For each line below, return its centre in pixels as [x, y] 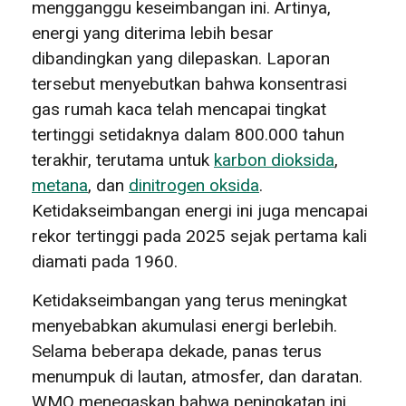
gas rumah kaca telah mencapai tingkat [179, 109]
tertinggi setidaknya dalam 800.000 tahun [188, 134]
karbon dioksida [274, 159]
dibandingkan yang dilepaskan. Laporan [181, 58]
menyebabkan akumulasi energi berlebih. [184, 325]
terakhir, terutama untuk [123, 159]
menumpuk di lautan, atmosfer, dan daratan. [197, 376]
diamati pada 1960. [105, 261]
